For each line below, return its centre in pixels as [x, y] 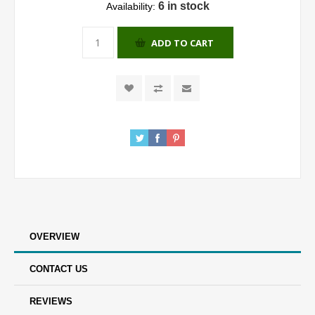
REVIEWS [51, 302]
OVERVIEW [54, 237]
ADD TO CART [182, 43]
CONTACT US [59, 269]
